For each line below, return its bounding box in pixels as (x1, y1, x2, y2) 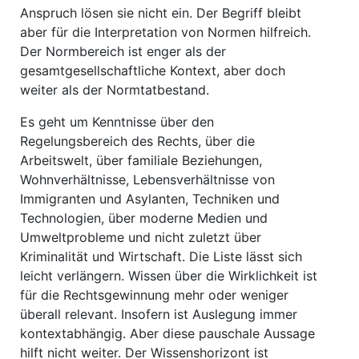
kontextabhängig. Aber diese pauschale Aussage (20, 325, 315, 341)
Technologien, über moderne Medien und (20, 210, 268, 226)
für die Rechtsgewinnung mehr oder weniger (20, 287, 288, 303)
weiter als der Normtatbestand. (20, 82, 209, 98)
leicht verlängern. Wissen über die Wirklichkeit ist (20, 268, 317, 284)
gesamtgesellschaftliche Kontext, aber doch (20, 63, 285, 79)
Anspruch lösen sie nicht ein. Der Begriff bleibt (20, 5, 301, 21)
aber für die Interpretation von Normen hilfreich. (20, 24, 311, 40)
